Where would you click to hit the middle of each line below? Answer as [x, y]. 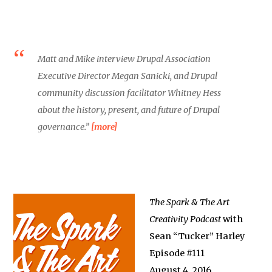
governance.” [65, 127]
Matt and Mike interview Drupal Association [124, 59]
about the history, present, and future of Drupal [129, 110]
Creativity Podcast [185, 219]
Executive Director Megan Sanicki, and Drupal [128, 76]
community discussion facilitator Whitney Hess [130, 93]
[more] [104, 127]
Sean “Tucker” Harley [197, 236]
